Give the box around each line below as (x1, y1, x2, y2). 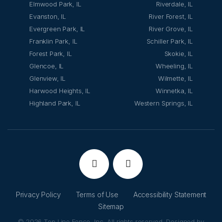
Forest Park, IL (29, 49, 72, 57)
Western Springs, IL (134, 99, 193, 107)
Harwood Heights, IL (29, 86, 91, 95)
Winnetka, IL (155, 86, 193, 95)
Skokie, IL (164, 49, 193, 57)
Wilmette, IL (158, 74, 193, 82)
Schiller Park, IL (146, 37, 193, 45)
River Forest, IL (149, 12, 193, 20)
